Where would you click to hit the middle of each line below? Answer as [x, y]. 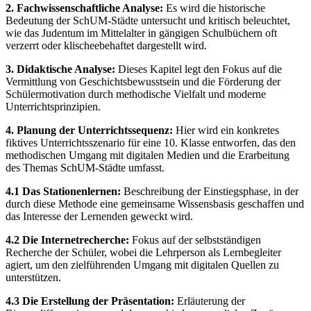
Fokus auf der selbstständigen [195, 239]
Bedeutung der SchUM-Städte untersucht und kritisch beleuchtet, [148, 20]
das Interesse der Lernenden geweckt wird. [99, 216]
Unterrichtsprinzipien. [53, 106]
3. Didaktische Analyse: [60, 69]
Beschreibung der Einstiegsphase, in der [210, 191]
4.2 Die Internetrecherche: [67, 239]
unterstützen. [33, 277]
